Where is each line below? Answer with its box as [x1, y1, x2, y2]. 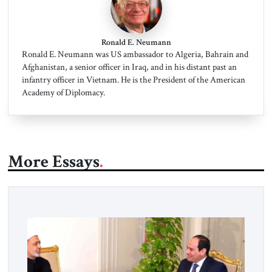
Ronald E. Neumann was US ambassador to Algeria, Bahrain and [21, 48, 248, 61]
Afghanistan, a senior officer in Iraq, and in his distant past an [21, 61, 237, 73]
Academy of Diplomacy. [21, 86, 105, 99]
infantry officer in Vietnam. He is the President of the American [21, 73, 245, 86]
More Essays [7, 150, 100, 173]
